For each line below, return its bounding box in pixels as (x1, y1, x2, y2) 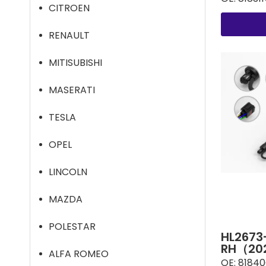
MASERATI (49, 83, 95, 97)
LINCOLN (49, 165, 87, 179)
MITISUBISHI (49, 56, 102, 69)
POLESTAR (49, 220, 96, 233)
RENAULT (49, 28, 90, 42)
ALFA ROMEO (49, 247, 109, 261)
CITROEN (49, 1, 90, 15)
